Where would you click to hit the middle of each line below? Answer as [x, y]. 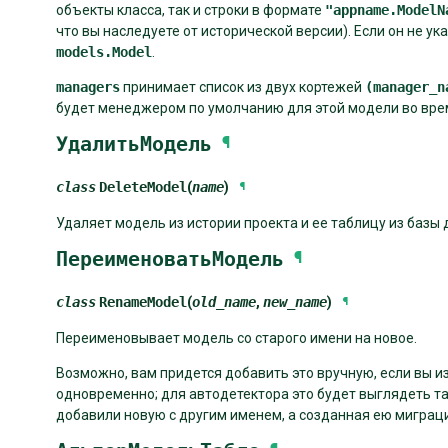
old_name [224, 301]
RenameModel [143, 301]
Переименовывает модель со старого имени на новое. [236, 337]
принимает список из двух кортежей [242, 86]
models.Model [104, 51]
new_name [295, 301]
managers [88, 86]
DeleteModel [143, 186]
